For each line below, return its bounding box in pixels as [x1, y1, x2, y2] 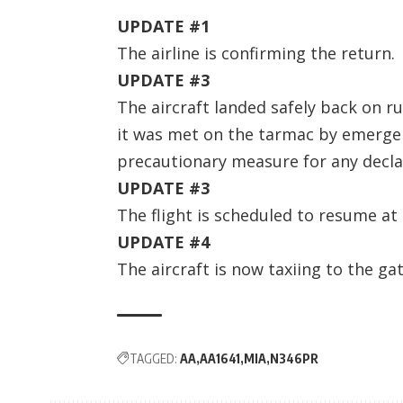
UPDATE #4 [117, 230, 210, 253]
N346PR [270, 350, 318, 366]
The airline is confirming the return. [117, 41, 395, 64]
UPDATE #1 [117, 14, 210, 37]
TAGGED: [130, 350, 177, 366]
